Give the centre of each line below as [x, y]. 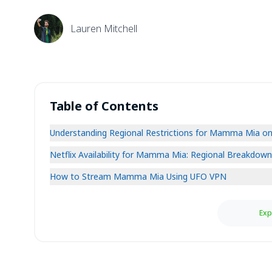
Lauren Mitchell [104, 29]
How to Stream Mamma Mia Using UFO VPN [138, 176]
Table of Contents [104, 106]
